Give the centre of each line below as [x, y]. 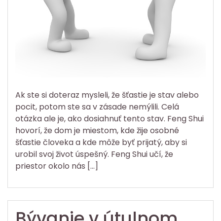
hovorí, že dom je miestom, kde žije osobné [97, 130]
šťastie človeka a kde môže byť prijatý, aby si [101, 142]
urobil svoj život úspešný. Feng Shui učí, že [94, 154]
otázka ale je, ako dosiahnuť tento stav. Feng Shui [110, 118]
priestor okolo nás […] [57, 166]
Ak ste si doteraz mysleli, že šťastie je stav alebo [107, 95]
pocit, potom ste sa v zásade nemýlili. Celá [97, 107]
